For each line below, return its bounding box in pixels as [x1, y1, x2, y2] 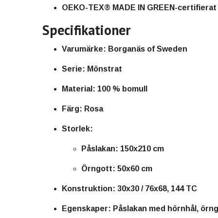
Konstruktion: [62, 184, 115, 193]
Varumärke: [62, 44, 106, 53]
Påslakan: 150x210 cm [81, 144, 164, 153]
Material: [62, 84, 95, 93]
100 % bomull [95, 84, 147, 93]
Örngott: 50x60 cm [81, 164, 152, 173]
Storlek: [62, 124, 93, 133]
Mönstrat [85, 64, 122, 73]
